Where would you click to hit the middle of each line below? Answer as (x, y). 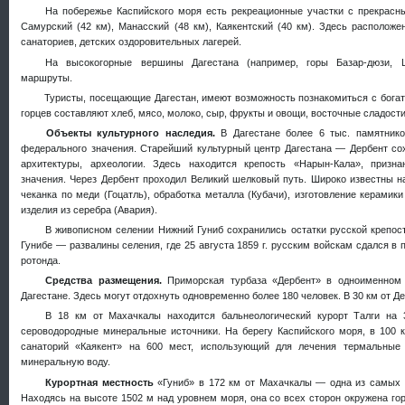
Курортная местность (102, 382)
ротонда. (41, 261)
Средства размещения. (107, 281)
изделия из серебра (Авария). (89, 209)
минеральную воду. (66, 362)
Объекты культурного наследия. (133, 132)
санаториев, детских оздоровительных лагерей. (131, 42)
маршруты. (47, 77)
